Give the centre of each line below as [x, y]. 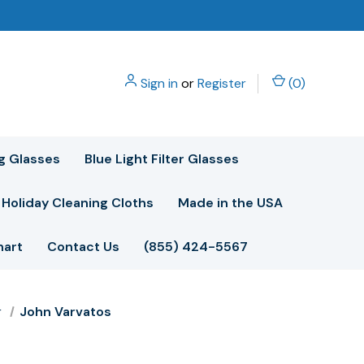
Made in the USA [230, 203]
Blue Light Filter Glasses [162, 159]
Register [222, 83]
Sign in [159, 83]
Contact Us [83, 247]
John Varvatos [65, 312]
